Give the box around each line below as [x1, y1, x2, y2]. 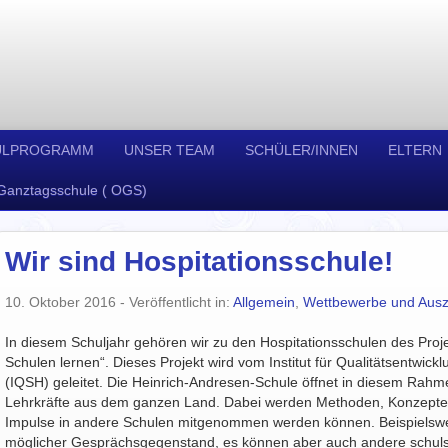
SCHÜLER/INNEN [245, 142, 358, 158]
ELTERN [388, 142, 442, 158]
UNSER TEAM [124, 142, 215, 158]
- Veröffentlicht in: [116, 294, 233, 310]
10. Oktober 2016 [5, 294, 116, 310]
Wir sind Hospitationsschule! [5, 246, 393, 277]
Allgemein [233, 294, 295, 310]
